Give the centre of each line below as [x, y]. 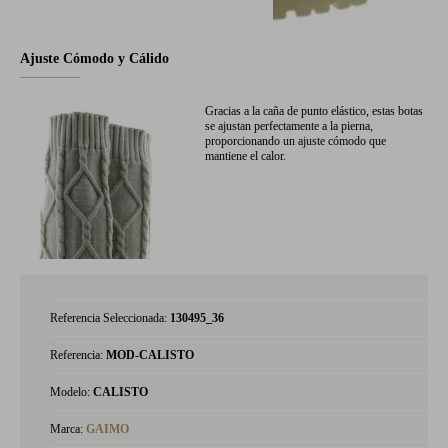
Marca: [68, 429]
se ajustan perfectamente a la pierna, [289, 126]
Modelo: [71, 392]
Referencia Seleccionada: [110, 318]
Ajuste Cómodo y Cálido [94, 58]
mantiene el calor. [245, 156]
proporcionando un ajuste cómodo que [295, 141]
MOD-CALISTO [150, 355]
